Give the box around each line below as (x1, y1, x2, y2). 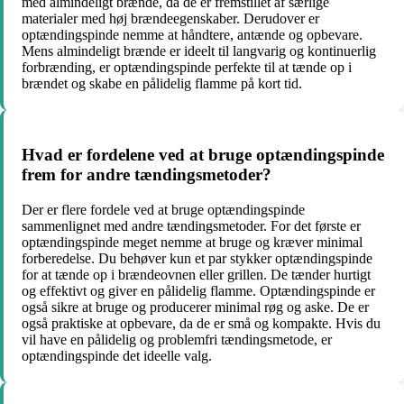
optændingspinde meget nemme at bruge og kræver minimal (22, 234, 363, 250)
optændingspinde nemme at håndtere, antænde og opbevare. (22, 27, 363, 43)
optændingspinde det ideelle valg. (22, 347, 212, 363)
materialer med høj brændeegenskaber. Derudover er (22, 11, 319, 27)
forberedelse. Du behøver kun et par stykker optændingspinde (22, 250, 372, 266)
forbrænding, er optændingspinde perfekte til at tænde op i (22, 60, 352, 76)
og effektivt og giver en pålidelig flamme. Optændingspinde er (22, 282, 375, 298)
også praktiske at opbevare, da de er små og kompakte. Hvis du (22, 315, 381, 331)
